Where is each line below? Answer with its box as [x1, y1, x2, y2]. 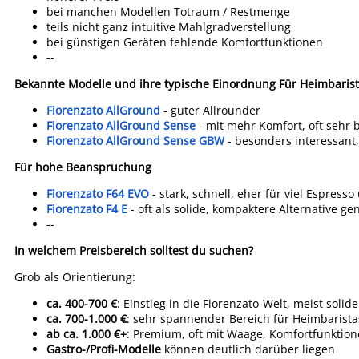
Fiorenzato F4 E [46, 201, 127, 216]
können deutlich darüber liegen [161, 341, 335, 357]
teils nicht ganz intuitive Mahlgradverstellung [46, 19, 291, 34]
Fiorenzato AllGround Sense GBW [46, 133, 224, 148]
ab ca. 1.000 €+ [46, 326, 127, 341]
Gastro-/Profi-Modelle [46, 341, 161, 357]
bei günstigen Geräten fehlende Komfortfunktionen [46, 34, 323, 50]
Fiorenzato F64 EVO [46, 186, 149, 201]
